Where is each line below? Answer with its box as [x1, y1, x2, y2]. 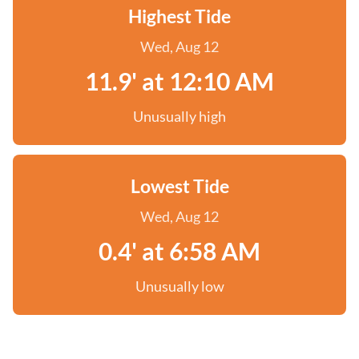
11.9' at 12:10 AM [85, 67, 274, 95]
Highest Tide [128, 5, 231, 27]
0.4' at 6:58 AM [99, 236, 260, 265]
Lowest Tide [130, 175, 229, 197]
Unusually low [135, 277, 224, 295]
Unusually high [133, 107, 226, 125]
